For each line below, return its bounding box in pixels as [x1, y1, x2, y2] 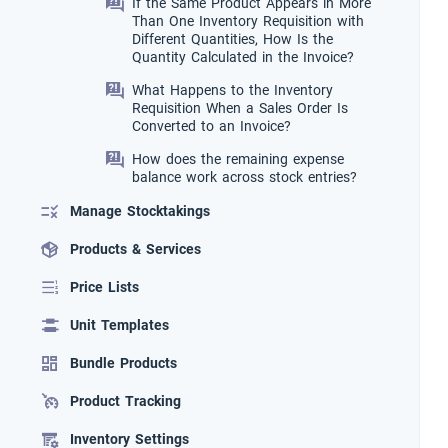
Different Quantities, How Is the [132, 26, 333, 53]
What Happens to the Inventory [132, 77, 333, 104]
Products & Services [70, 236, 201, 263]
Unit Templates [70, 312, 169, 339]
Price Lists [70, 274, 139, 301]
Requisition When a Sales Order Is [132, 95, 348, 122]
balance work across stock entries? [132, 164, 357, 191]
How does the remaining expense [132, 146, 344, 173]
